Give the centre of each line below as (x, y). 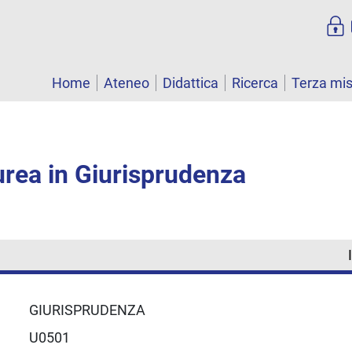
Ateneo (126, 83)
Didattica (191, 83)
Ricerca (255, 83)
